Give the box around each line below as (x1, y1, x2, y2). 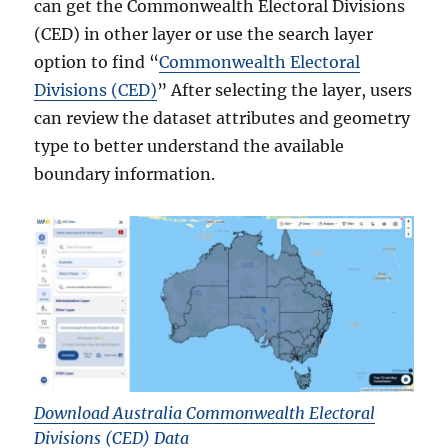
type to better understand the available (34, 136, 345, 157)
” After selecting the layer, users (157, 80, 413, 101)
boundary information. (34, 164, 216, 185)
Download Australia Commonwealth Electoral (34, 402, 376, 423)
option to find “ (34, 52, 160, 73)
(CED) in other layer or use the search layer (34, 24, 374, 45)
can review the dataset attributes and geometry (34, 108, 411, 129)
